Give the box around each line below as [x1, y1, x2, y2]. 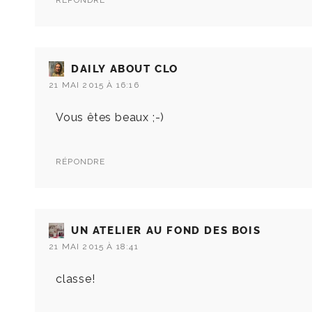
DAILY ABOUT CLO [71, 63, 178, 76]
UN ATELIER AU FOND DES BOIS [71, 224, 261, 237]
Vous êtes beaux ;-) [56, 111, 165, 125]
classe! [56, 272, 95, 286]
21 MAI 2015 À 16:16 [49, 80, 139, 91]
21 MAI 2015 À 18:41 [49, 242, 139, 252]
